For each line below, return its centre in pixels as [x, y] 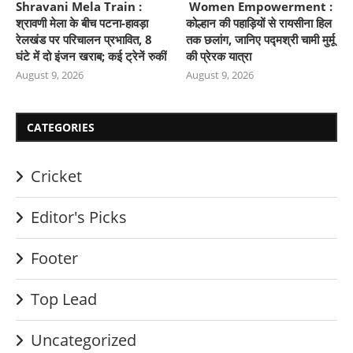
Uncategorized [84, 340]
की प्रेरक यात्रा [219, 56]
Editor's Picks [79, 217]
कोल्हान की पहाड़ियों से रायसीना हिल [259, 23]
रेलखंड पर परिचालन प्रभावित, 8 [84, 39]
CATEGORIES [61, 127]
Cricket [56, 176]
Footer [54, 258]
